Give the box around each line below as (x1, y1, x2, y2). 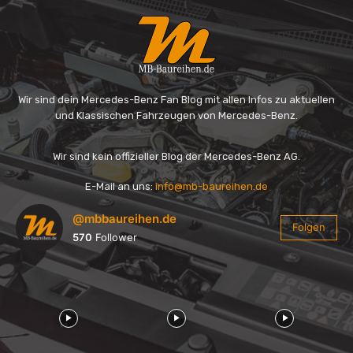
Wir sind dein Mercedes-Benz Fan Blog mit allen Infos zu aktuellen (18, 94, 335, 106)
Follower (92, 230, 137, 243)
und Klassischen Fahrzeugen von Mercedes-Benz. (55, 110, 298, 121)
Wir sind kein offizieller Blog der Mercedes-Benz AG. (53, 150, 300, 162)
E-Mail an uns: (85, 180, 155, 192)
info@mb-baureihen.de (155, 180, 268, 192)
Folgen (292, 221, 325, 233)
